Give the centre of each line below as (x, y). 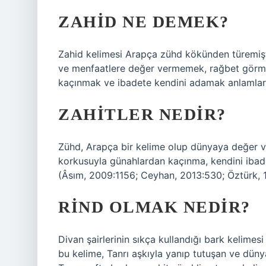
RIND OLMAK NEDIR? (154, 207)
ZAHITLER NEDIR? (142, 114)
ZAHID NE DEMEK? (144, 22)
